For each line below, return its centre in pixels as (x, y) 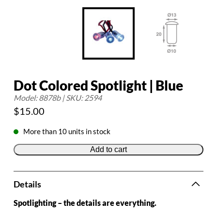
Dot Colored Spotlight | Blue (98, 85)
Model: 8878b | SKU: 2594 (58, 98)
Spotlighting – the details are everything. (85, 202)
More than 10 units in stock (67, 131)
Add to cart (108, 149)
